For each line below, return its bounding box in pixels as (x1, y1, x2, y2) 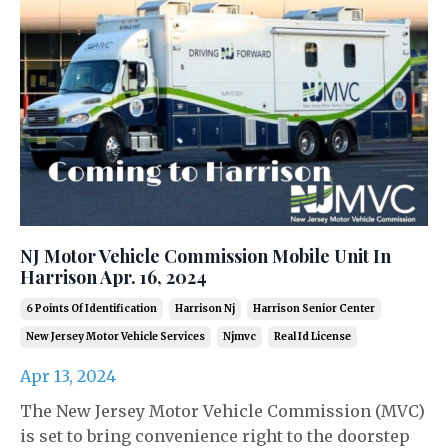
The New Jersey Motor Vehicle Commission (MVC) (20, 401, 425, 421)
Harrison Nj (175, 302, 235, 315)
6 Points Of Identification (26, 302, 157, 315)
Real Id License (274, 330, 351, 343)
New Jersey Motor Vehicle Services (26, 330, 205, 343)
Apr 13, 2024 (20, 366, 116, 386)
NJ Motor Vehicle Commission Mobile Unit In (20, 244, 391, 268)
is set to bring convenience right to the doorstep (20, 426, 410, 446)
